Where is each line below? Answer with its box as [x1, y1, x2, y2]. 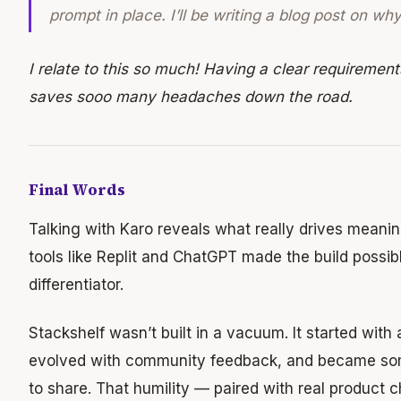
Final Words [29, 179, 125, 201]
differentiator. [29, 276, 124, 294]
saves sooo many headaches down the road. [29, 87, 353, 106]
